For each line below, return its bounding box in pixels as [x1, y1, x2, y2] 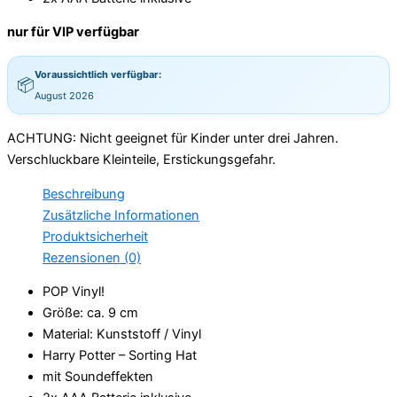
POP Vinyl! [43, 284, 105, 300]
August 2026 [35, 90, 94, 103]
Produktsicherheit [43, 228, 148, 245]
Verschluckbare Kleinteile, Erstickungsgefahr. [7, 152, 276, 168]
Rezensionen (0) [43, 249, 141, 266]
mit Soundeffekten [43, 369, 153, 385]
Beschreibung [43, 185, 125, 202]
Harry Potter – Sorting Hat [43, 347, 197, 364]
